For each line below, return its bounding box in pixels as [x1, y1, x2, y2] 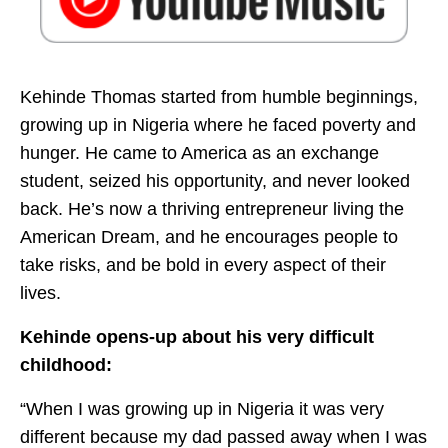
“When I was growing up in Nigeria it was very [20, 399, 384, 420]
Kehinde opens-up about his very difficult [20, 327, 374, 348]
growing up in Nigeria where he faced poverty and [20, 115, 416, 136]
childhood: [20, 355, 112, 376]
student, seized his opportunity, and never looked [20, 171, 410, 192]
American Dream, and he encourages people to [20, 227, 398, 248]
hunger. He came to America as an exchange [20, 143, 379, 164]
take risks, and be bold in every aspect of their [20, 255, 386, 276]
